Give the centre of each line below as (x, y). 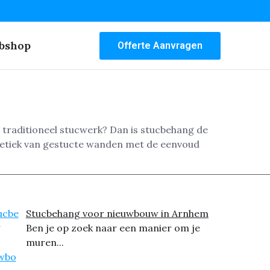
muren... (45, 243)
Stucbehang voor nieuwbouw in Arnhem (117, 214)
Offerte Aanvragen (160, 45)
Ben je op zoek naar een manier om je (113, 228)
